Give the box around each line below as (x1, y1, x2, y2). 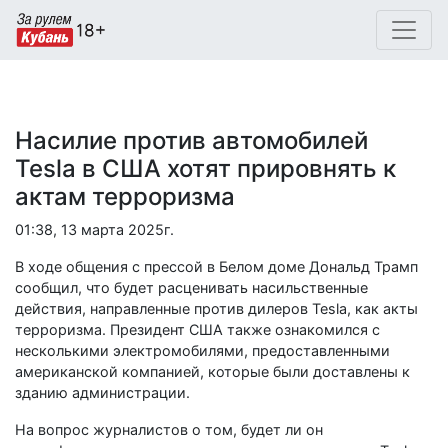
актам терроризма (15, 182, 235, 211)
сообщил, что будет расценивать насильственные (15, 279, 368, 296)
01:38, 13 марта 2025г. (15, 221, 174, 238)
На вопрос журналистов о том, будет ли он (15, 421, 323, 438)
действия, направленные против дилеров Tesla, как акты (15, 300, 418, 317)
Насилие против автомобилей (15, 126, 368, 155)
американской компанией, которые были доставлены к (15, 363, 410, 380)
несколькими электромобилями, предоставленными (15, 342, 390, 359)
